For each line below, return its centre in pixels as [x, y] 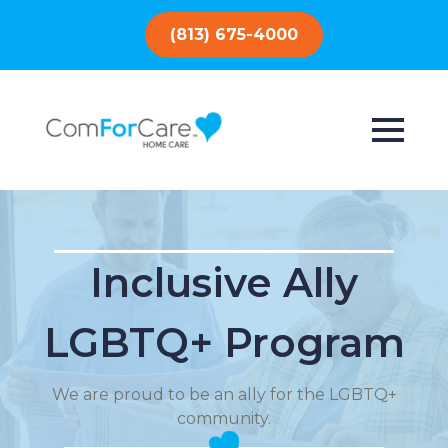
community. [224, 418]
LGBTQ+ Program [224, 342]
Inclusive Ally [224, 282]
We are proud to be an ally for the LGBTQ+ [224, 394]
